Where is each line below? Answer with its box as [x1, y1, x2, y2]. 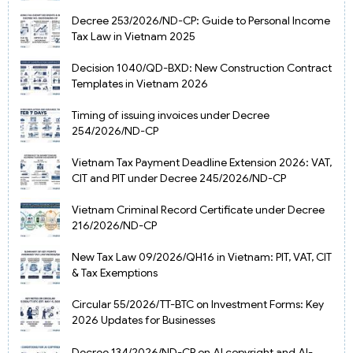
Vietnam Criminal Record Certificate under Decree [72, 203, 325, 217]
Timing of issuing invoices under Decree [72, 107, 270, 122]
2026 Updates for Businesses [72, 313, 216, 328]
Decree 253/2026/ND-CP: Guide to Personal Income [72, 13, 331, 28]
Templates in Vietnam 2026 [72, 76, 209, 91]
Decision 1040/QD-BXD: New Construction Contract [72, 60, 333, 75]
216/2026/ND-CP [72, 218, 158, 233]
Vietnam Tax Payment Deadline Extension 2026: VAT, [72, 155, 333, 169]
